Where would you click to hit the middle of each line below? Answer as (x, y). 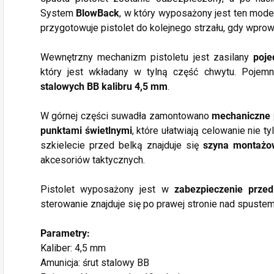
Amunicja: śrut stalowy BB (95, 263)
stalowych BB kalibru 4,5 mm (104, 87)
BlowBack (98, 13)
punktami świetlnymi (86, 131)
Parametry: (65, 234)
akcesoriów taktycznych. (93, 160)
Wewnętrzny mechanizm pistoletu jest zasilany (147, 57)
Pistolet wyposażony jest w (107, 190)
